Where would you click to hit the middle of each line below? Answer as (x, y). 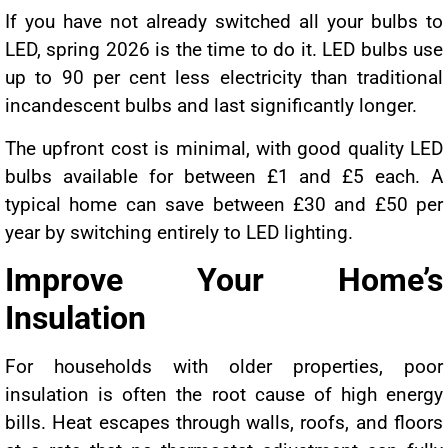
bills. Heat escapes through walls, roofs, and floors (224, 423)
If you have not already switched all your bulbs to (224, 22)
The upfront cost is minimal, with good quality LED (224, 148)
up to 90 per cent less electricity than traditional (224, 78)
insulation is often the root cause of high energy (224, 395)
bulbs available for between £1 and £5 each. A (224, 176)
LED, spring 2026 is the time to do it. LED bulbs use (224, 50)
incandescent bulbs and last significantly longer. (211, 106)
